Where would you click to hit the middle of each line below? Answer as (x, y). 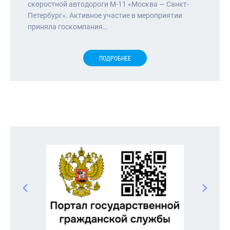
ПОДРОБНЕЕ (115, 58)
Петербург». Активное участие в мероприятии (105, 15)
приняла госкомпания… (68, 26)
